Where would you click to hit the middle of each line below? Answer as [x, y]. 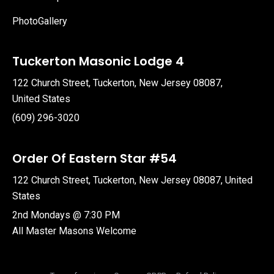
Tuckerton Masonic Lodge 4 [98, 61]
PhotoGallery [40, 21]
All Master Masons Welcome [74, 231]
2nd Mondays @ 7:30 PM [66, 215]
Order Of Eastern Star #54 [94, 158]
